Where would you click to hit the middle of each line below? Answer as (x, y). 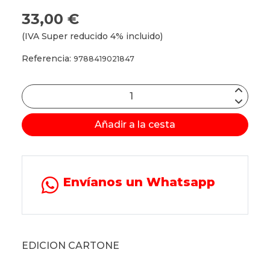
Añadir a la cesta (135, 124)
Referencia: (48, 58)
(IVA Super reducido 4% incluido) (92, 36)
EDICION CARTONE (71, 245)
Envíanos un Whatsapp (139, 182)
